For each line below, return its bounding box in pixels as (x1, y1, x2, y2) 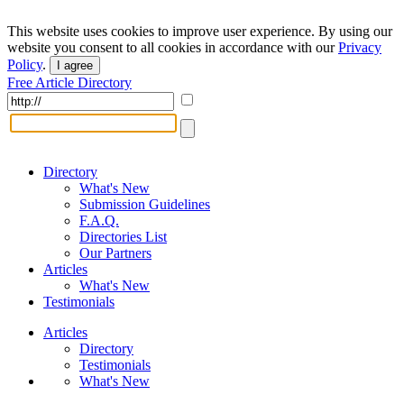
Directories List (79, 229, 167, 244)
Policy (7, 57, 42, 72)
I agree (57, 59, 93, 72)
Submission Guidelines (79, 197, 210, 212)
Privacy (338, 40, 381, 55)
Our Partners (79, 245, 151, 261)
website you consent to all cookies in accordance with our (7, 40, 338, 55)
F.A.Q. (79, 213, 119, 228)
